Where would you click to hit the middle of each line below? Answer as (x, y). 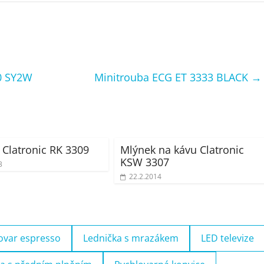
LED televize (227, 238)
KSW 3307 (145, 162)
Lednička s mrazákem (131, 238)
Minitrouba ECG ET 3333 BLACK (173, 77)
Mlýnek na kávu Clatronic (182, 150)
